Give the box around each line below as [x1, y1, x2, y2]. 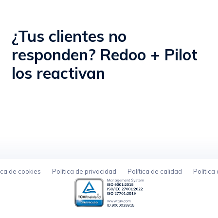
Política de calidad [127, 167, 182, 175]
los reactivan [12, 63, 109, 83]
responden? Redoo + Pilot [12, 44, 198, 64]
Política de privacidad [52, 167, 116, 175]
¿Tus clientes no [12, 26, 127, 46]
